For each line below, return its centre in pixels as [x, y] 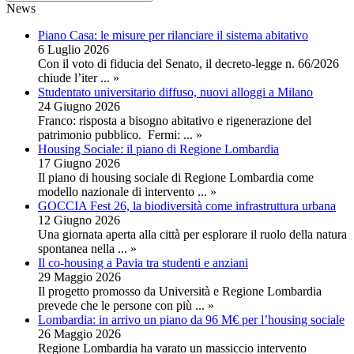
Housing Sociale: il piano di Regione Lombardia [158, 149]
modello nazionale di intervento [118, 192]
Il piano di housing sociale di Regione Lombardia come [176, 177]
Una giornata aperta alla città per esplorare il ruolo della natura [192, 234]
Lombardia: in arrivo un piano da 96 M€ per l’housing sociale [191, 320]
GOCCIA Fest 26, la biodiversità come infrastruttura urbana [187, 206]
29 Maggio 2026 [79, 277]
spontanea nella [78, 249]
